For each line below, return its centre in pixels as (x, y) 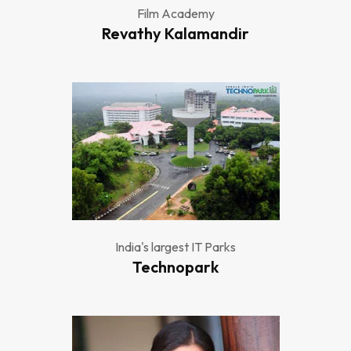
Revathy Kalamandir (175, 33)
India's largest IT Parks (175, 247)
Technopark (175, 267)
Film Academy (175, 13)
